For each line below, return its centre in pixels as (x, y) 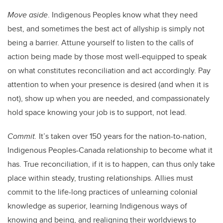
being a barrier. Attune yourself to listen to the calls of (101, 43)
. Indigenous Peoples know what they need (123, 15)
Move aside (28, 15)
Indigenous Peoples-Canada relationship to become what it (110, 150)
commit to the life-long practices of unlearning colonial (103, 192)
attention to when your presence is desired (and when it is (108, 85)
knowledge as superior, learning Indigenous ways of (97, 206)
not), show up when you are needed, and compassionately (109, 99)
